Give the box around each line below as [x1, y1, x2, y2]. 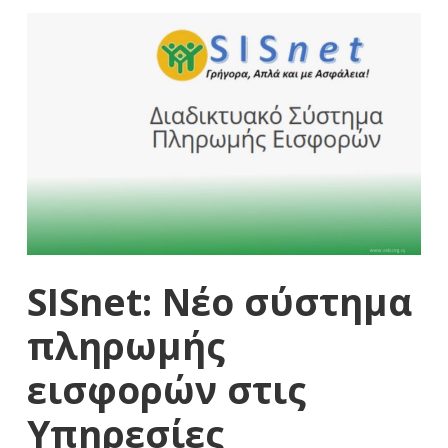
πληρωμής [27, 320, 225, 372]
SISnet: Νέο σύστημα [27, 276, 412, 328]
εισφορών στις [27, 364, 306, 416]
